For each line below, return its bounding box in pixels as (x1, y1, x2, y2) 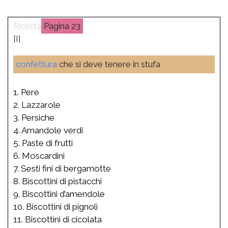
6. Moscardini (13, 150, 65, 161)
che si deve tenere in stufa (57, 59, 160, 69)
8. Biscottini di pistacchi (13, 176, 102, 186)
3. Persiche (13, 112, 54, 123)
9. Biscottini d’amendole (13, 188, 105, 199)
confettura (16, 59, 57, 69)
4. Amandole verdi (13, 125, 83, 135)
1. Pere (13, 87, 39, 97)
